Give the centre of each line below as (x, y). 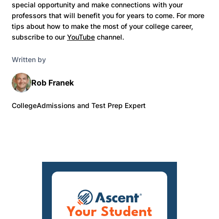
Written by (29, 59)
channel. (109, 37)
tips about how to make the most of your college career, (102, 26)
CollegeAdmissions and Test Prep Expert (79, 105)
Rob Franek (53, 82)
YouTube (81, 37)
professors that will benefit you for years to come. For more (108, 15)
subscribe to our (39, 37)
